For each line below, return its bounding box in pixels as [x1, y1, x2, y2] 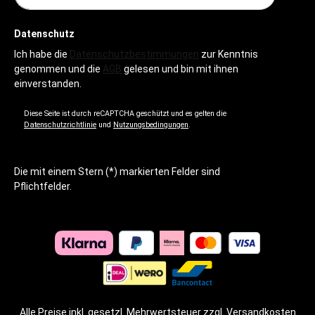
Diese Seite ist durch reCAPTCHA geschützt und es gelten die [24, 109, 226, 118]
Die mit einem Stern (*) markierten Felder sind [14, 166, 220, 177]
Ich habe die [14, 49, 70, 60]
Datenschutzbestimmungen [70, 49, 199, 60]
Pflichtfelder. [14, 181, 72, 192]
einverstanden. [14, 78, 82, 89]
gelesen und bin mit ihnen [122, 63, 238, 75]
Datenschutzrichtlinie [24, 120, 96, 129]
